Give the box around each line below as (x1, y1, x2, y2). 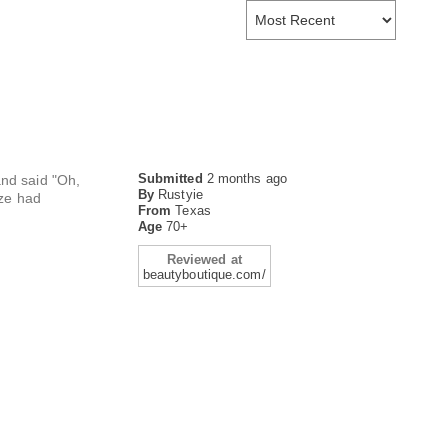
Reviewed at (166, 252, 242, 267)
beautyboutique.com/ (142, 267, 266, 282)
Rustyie (158, 187, 203, 202)
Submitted (137, 171, 207, 186)
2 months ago (206, 171, 287, 186)
